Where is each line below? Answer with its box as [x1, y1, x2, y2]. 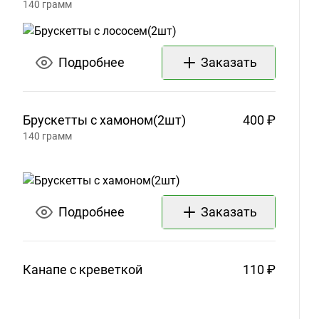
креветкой [79, 262, 142, 278]
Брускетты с [23, 112, 97, 127]
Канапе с [23, 262, 76, 278]
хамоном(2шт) [100, 112, 186, 127]
